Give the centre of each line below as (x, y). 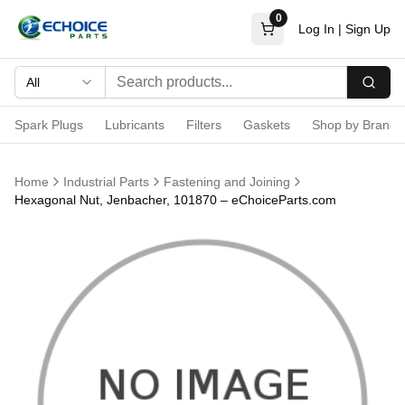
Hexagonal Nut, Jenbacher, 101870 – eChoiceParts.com (175, 200)
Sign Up (368, 29)
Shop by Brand (354, 125)
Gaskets (267, 125)
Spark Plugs (49, 125)
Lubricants (135, 125)
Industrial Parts (106, 182)
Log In (316, 29)
